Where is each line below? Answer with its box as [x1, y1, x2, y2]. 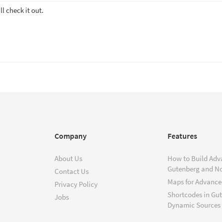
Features [167, 131, 197, 141]
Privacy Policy [55, 179, 98, 189]
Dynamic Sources [167, 200, 221, 210]
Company [55, 131, 87, 141]
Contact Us [55, 166, 89, 176]
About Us [55, 154, 82, 163]
